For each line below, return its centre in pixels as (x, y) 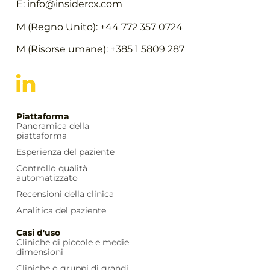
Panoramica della (52, 126)
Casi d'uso (38, 232)
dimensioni (39, 252)
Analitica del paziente (61, 210)
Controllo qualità (52, 168)
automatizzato (47, 177)
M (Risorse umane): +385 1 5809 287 (100, 49)
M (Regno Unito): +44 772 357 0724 (99, 27)
